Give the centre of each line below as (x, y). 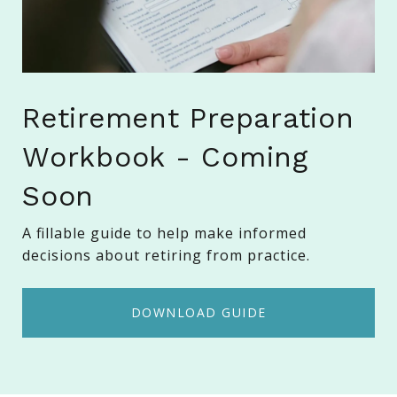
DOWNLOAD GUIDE (198, 312)
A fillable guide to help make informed (164, 233)
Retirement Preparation (188, 117)
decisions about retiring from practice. (166, 255)
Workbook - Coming (165, 156)
